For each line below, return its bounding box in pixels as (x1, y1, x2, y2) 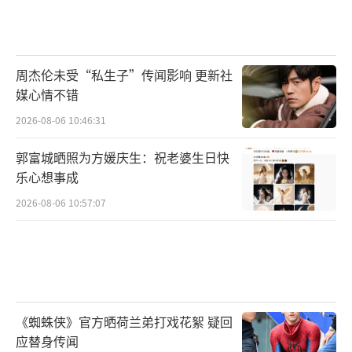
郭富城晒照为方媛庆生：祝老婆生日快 (16, 147, 229, 167)
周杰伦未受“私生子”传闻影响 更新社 (16, 65, 233, 85)
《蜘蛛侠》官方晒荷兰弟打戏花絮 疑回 (16, 311, 233, 331)
